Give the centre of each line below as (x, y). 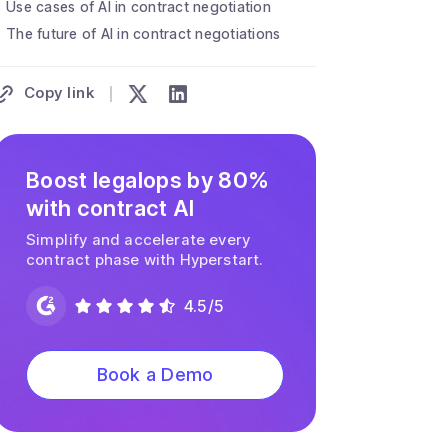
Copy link (57, 92)
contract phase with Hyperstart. (145, 260)
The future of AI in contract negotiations (143, 33)
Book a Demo (155, 375)
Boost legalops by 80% (148, 180)
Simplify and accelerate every (138, 240)
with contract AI (110, 208)
